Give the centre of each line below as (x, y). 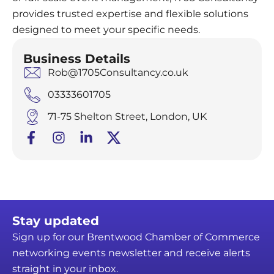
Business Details (77, 58)
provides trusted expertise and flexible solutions (130, 13)
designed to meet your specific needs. (106, 29)
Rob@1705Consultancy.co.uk (118, 72)
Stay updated (56, 220)
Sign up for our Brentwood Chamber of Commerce (136, 237)
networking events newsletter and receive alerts (131, 253)
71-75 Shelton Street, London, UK (127, 116)
